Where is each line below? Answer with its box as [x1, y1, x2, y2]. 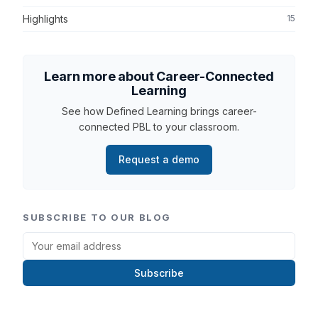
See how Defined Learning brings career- [61, 105, 257, 118]
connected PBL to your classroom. [79, 121, 239, 133]
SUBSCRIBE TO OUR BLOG [23, 212, 171, 224]
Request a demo [119, 153, 199, 166]
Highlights [23, 13, 68, 26]
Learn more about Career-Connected [44, 69, 274, 84]
